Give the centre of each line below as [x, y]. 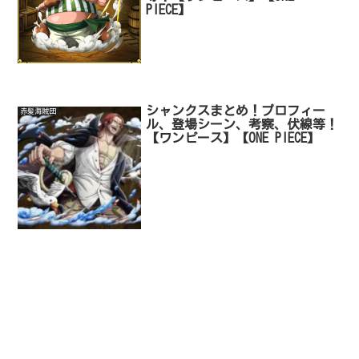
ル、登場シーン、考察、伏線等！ [242, 124]
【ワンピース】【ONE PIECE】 [233, 137]
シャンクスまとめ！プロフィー [236, 110]
